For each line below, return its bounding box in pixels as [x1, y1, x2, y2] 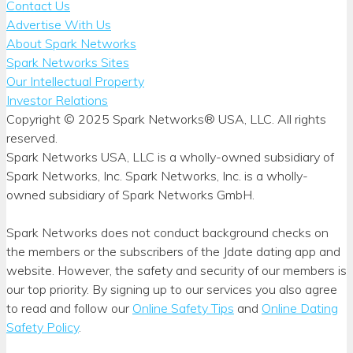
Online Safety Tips [132, 299, 234, 316]
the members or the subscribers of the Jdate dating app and [6, 243, 340, 259]
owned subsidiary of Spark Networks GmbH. [6, 186, 255, 203]
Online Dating [262, 299, 338, 316]
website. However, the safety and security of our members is [6, 262, 347, 278]
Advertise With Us [6, 16, 111, 32]
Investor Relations [6, 91, 108, 108]
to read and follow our [6, 299, 132, 316]
